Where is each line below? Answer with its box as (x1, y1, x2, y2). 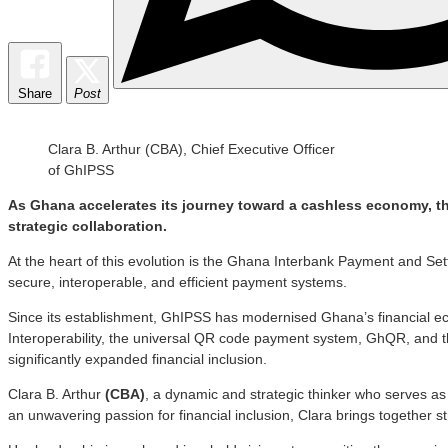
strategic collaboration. (8, 217, 167, 234)
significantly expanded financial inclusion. (8, 350, 267, 367)
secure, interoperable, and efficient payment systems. (8, 273, 347, 290)
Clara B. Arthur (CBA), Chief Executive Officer (48, 140, 335, 157)
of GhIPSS (48, 161, 114, 178)
